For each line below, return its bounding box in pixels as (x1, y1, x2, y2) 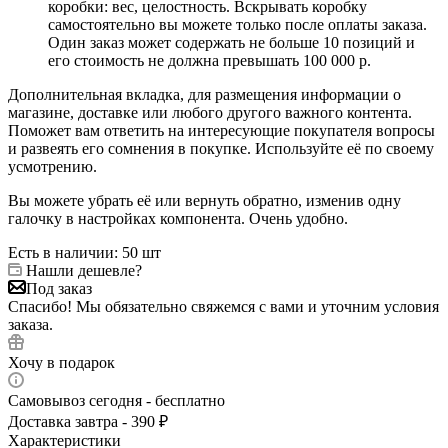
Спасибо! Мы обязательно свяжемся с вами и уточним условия (8, 297, 439, 315)
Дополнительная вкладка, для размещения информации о (8, 85, 401, 103)
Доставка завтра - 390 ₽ (8, 412, 168, 430)
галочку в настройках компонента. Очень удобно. (8, 209, 348, 227)
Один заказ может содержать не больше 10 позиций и (48, 33, 415, 51)
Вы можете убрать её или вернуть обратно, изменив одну (8, 191, 401, 209)
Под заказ (26, 279, 92, 297)
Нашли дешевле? (26, 261, 142, 279)
